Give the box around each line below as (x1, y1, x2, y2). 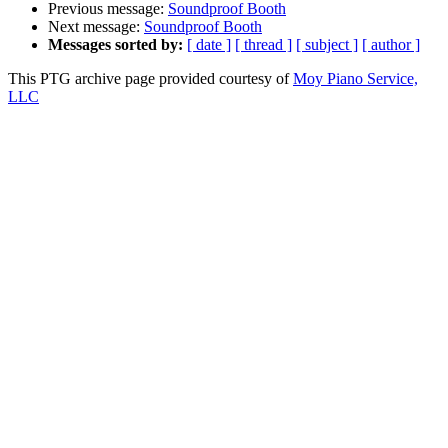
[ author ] (362, 36, 420, 54)
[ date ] (187, 36, 231, 54)
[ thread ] (235, 36, 292, 54)
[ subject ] (296, 36, 358, 54)
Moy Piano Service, (293, 70, 418, 88)
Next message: (48, 18, 144, 36)
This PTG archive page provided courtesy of (8, 70, 293, 88)
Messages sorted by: (48, 36, 183, 54)
